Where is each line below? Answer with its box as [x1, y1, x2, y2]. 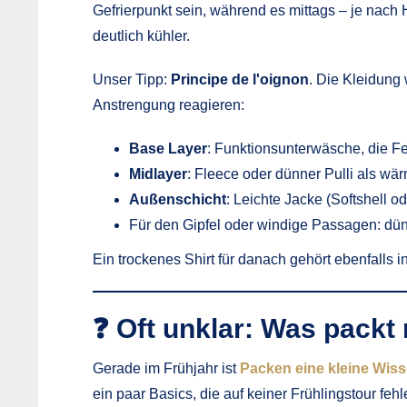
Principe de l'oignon [171, 71, 309, 87]
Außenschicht [129, 191, 226, 207]
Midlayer [129, 165, 187, 182]
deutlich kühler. [93, 27, 190, 44]
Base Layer [129, 140, 207, 156]
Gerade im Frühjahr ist [93, 360, 240, 376]
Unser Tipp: [93, 71, 171, 87]
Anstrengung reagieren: [93, 96, 244, 113]
